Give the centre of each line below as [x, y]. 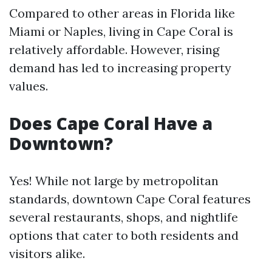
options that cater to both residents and [124, 235]
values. [29, 86]
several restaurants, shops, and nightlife [124, 217]
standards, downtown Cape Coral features [130, 199]
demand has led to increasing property [120, 68]
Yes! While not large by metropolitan [114, 181]
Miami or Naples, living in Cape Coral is [121, 31]
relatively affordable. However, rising [114, 49]
